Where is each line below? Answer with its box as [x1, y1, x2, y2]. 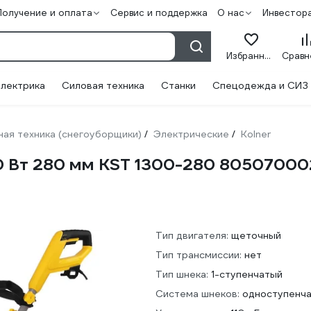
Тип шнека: [155, 268, 208, 280]
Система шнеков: [155, 287, 239, 300]
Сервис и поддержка [110, 7, 208, 19]
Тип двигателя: [155, 229, 228, 242]
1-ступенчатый [211, 268, 283, 280]
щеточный [231, 229, 281, 242]
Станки [161, 79, 196, 92]
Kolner [241, 128, 271, 140]
